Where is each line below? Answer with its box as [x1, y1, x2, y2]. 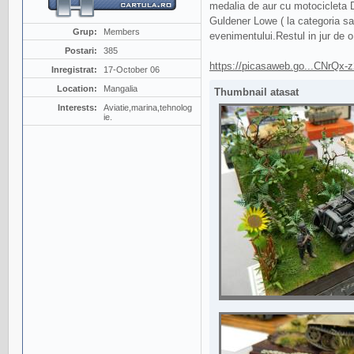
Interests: [57, 103, 97, 113]
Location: [56, 84, 97, 94]
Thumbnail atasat [214, 86, 299, 99]
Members [103, 27, 140, 37]
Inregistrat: [51, 65, 97, 75]
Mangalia [103, 84, 137, 94]
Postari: [64, 46, 97, 56]
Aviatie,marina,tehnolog [103, 103, 192, 113]
